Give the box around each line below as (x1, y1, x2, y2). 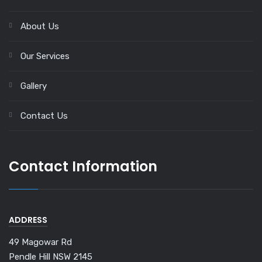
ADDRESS (9, 213, 47, 226)
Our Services (20, 50, 70, 61)
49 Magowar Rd (9, 236, 72, 247)
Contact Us (20, 110, 68, 121)
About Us (20, 20, 59, 32)
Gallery (20, 80, 47, 91)
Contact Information (9, 156, 157, 176)
